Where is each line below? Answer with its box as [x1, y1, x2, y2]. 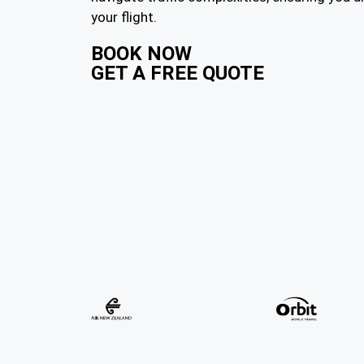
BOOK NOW [91, 42, 192, 65]
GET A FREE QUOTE [91, 62, 264, 84]
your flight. [91, 9, 157, 25]
